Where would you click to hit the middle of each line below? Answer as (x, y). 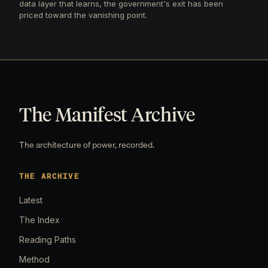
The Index (39, 220)
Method (34, 259)
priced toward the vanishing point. (83, 15)
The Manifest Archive (107, 114)
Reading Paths (48, 239)
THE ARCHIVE (49, 176)
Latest (31, 200)
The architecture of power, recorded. (87, 144)
